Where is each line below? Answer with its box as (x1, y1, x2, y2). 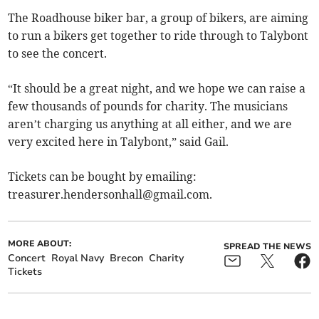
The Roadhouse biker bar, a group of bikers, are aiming (8, 10, 309, 25)
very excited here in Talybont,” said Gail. (8, 134, 229, 149)
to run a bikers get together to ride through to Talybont (8, 28, 309, 43)
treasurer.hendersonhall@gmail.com (8, 187, 210, 202)
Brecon (110, 251, 144, 265)
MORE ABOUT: (8, 237, 72, 249)
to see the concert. (8, 46, 108, 61)
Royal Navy (51, 251, 105, 265)
